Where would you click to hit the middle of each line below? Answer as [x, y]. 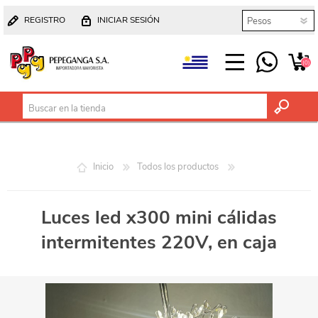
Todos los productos [177, 166]
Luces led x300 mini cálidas [159, 217]
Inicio [103, 166]
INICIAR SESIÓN [128, 20]
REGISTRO [45, 20]
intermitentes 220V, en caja [159, 242]
